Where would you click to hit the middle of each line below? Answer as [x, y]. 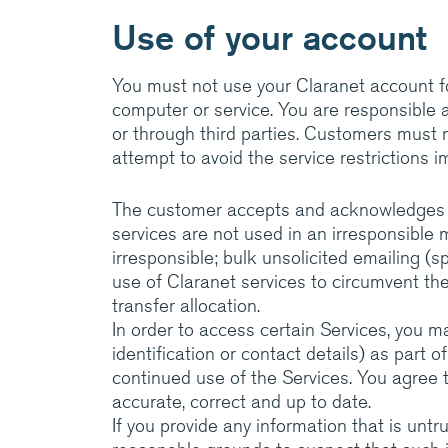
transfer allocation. [186, 305]
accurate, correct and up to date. [241, 401]
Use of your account [269, 37]
